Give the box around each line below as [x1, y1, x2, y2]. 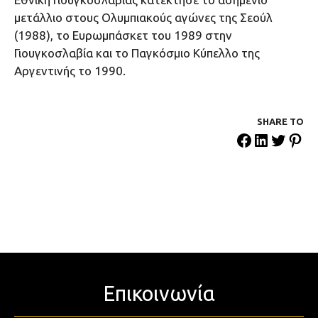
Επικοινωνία [103, 282, 215, 305]
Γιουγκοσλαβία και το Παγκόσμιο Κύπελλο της [14, 46, 260, 60]
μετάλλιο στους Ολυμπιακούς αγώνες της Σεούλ [14, 11, 273, 25]
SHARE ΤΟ [257, 116, 304, 127]
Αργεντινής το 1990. [14, 64, 126, 78]
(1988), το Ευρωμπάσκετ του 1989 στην [14, 28, 232, 43]
